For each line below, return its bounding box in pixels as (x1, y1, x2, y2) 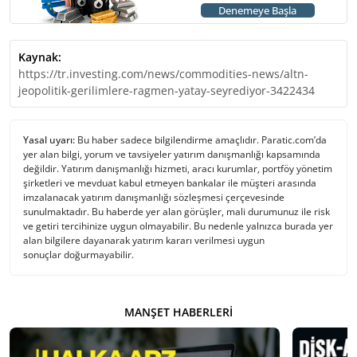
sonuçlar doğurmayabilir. (23, 248, 134, 262)
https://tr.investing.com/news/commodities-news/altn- (18, 66, 308, 82)
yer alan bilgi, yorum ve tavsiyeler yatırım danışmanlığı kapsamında (23, 147, 320, 162)
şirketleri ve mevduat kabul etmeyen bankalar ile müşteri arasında (23, 176, 316, 190)
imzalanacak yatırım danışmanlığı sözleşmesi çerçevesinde (23, 190, 284, 205)
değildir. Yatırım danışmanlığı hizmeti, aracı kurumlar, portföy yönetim (23, 162, 332, 176)
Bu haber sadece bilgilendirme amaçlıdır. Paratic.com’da (75, 133, 327, 147)
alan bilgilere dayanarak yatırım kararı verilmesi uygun (23, 233, 265, 248)
